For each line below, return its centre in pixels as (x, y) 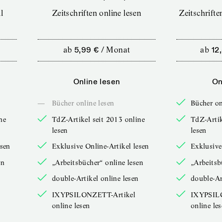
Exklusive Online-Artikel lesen (100, 146)
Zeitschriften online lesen (97, 13)
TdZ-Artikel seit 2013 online (98, 119)
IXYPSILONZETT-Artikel (94, 194)
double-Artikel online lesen (95, 178)
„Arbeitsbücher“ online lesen (98, 162)
